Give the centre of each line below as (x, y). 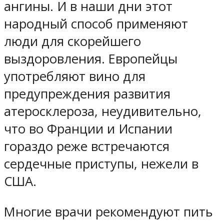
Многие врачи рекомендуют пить (108, 211)
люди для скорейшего (72, 41)
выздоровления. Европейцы (91, 59)
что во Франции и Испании (88, 129)
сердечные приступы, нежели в (101, 164)
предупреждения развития (87, 94)
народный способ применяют (96, 24)
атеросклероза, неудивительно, (103, 111)
